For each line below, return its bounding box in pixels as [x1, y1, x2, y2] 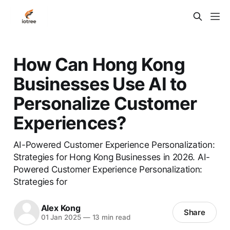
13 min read [90, 213, 130, 222]
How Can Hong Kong [13, 53, 185, 75]
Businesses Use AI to [13, 72, 187, 94]
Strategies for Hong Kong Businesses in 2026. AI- [13, 151, 210, 162]
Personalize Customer [13, 92, 197, 114]
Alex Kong [41, 203, 81, 214]
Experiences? [13, 111, 126, 133]
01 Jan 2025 [41, 213, 81, 222]
